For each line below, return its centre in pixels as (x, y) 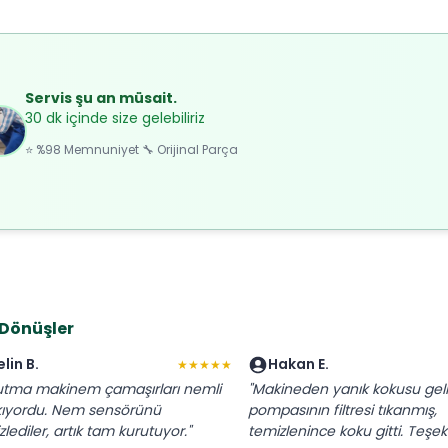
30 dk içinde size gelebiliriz (115, 117)
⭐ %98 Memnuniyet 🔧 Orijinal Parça (131, 149)
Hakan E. (298, 364)
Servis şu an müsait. (101, 97)
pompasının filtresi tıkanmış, (342, 410)
